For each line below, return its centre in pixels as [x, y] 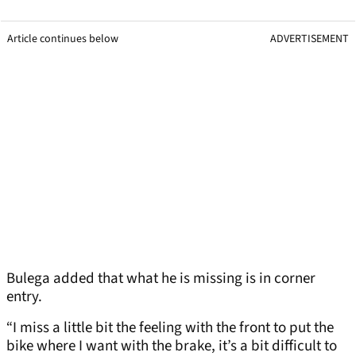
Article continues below [63, 39]
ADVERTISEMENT [310, 39]
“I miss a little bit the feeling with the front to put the [170, 328]
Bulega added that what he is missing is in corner [161, 279]
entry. [24, 297]
